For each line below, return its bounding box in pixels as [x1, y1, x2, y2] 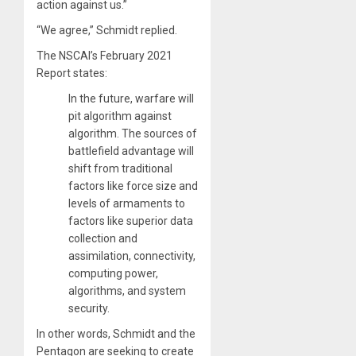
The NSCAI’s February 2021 [37, 48, 172, 62]
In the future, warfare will [68, 91, 194, 105]
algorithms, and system [68, 284, 186, 297]
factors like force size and [68, 179, 198, 192]
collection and [68, 231, 137, 245]
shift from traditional [68, 161, 172, 175]
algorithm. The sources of [68, 126, 197, 140]
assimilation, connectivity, [68, 249, 195, 262]
